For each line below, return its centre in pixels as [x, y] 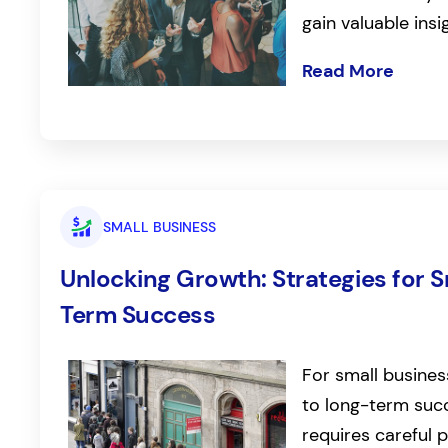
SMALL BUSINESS [159, 226]
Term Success [138, 314]
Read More [348, 70]
